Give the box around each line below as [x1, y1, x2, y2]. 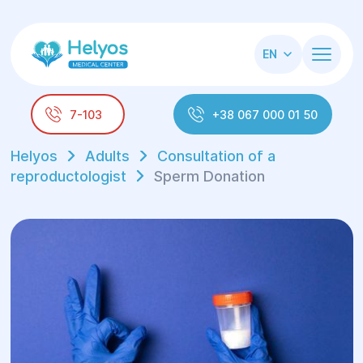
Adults [84, 147, 130, 164]
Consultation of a [156, 147, 275, 164]
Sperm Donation [153, 168, 265, 185]
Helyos [10, 147, 58, 164]
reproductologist [10, 168, 126, 185]
